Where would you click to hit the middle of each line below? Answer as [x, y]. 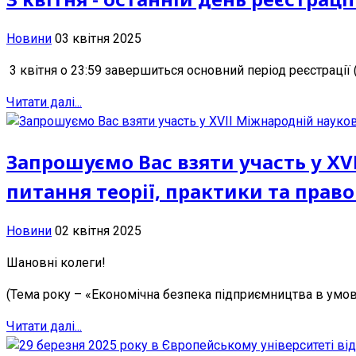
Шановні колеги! [56, 262]
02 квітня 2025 [98, 230]
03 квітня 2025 [98, 39]
